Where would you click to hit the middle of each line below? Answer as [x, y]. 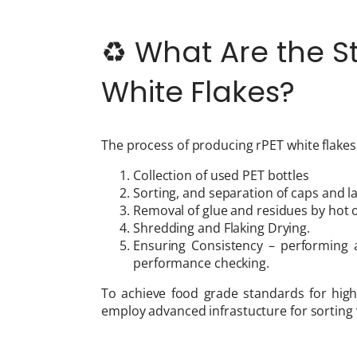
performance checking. [201, 263]
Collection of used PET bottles [221, 175]
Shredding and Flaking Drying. [222, 228]
